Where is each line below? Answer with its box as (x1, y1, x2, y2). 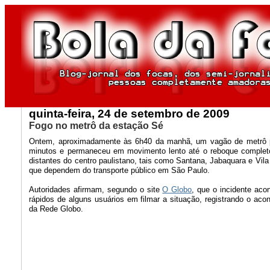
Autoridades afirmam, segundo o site (29, 184, 163, 194)
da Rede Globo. (29, 204, 84, 213)
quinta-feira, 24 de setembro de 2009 (29, 107, 230, 120)
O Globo (162, 184, 192, 194)
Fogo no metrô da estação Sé (29, 121, 164, 131)
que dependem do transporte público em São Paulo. (29, 165, 210, 175)
